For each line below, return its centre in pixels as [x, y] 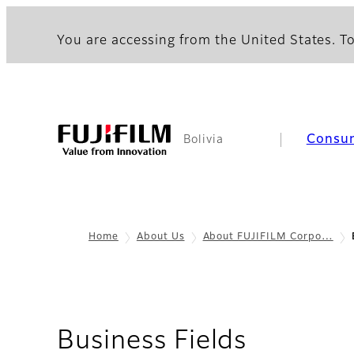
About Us [160, 237]
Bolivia [203, 140]
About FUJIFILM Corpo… [268, 237]
